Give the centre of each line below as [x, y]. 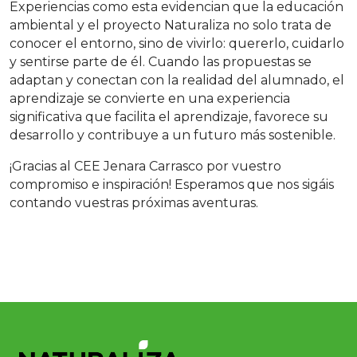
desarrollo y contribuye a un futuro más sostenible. [174, 135]
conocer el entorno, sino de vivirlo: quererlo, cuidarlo [177, 44]
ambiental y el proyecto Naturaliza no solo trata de [171, 25]
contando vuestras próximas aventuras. [135, 203]
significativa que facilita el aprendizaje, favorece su [169, 117]
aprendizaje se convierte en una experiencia [150, 99]
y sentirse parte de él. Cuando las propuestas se [161, 62]
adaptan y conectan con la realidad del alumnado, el [177, 80]
